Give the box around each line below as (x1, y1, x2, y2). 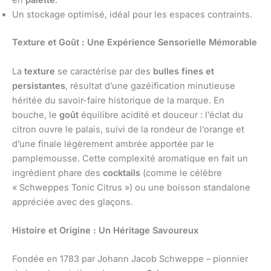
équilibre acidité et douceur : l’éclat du (79, 109, 243, 120)
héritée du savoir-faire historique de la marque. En (12, 94, 224, 106)
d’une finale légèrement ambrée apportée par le (12, 138, 214, 149)
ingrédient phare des (12, 167, 103, 178)
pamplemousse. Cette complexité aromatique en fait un (12, 152, 248, 164)
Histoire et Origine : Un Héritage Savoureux (12, 225, 198, 237)
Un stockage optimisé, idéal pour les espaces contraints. (12, 9, 252, 21)
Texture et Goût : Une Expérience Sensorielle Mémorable (12, 37, 257, 48)
